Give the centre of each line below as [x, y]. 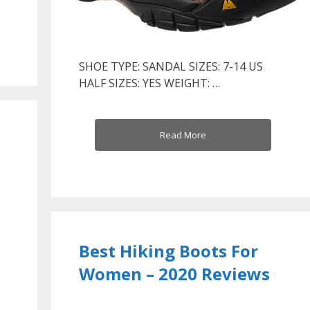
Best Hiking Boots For [168, 250]
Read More [183, 135]
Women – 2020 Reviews [174, 273]
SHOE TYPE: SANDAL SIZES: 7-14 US [171, 66]
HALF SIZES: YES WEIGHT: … [149, 83]
